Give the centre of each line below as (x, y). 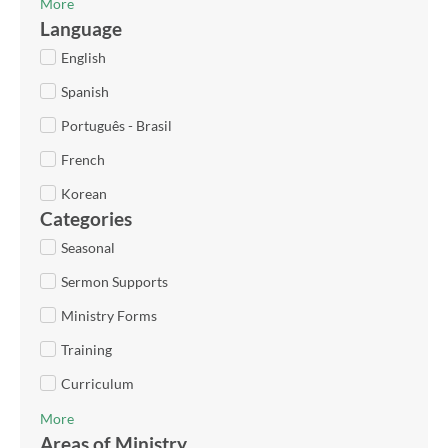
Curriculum (97, 383)
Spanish (85, 91)
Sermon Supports (114, 281)
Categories (86, 218)
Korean (84, 193)
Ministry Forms (109, 315)
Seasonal (88, 247)
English (83, 57)
